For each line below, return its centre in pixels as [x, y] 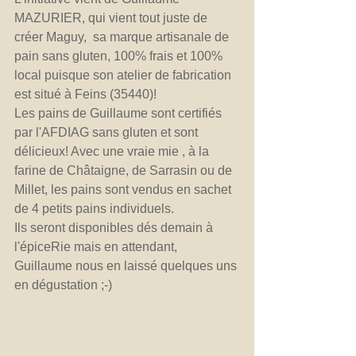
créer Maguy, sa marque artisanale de [123, 37]
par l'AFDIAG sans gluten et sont [108, 132]
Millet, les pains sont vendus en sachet [124, 190]
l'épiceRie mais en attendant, [97, 247]
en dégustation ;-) [65, 285]
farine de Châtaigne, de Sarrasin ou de [125, 170]
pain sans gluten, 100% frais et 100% [120, 56]
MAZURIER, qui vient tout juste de [112, 18]
